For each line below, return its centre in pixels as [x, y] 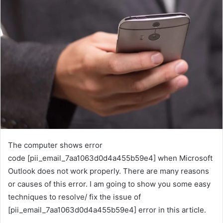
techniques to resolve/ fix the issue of [74, 197]
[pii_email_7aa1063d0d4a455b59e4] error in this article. [107, 210]
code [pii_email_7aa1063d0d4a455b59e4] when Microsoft [110, 158]
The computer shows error [55, 145]
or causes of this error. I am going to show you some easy [109, 184]
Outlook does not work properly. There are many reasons [109, 171]
